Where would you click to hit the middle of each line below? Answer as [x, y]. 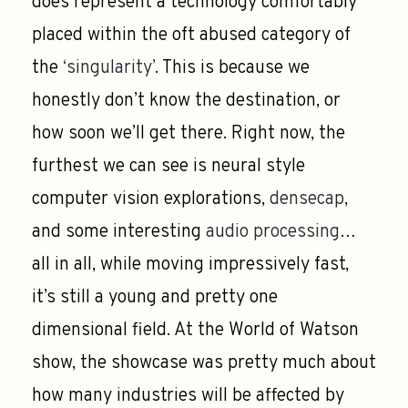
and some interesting [119, 232]
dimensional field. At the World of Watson [195, 330]
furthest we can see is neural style [168, 166]
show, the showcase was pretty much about [204, 363]
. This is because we [232, 68]
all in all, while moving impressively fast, [190, 265]
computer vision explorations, [151, 199]
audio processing [273, 232]
